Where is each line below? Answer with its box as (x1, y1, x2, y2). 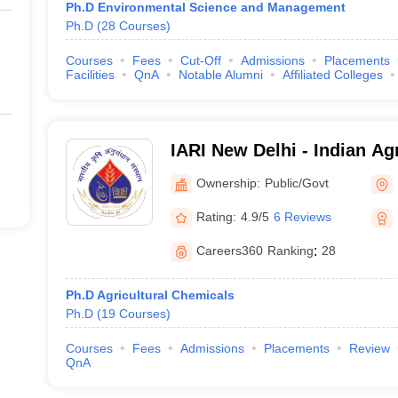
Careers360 (195, 243, 263, 258)
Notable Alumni (178, 68, 263, 82)
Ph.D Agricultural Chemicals (65, 288, 235, 302)
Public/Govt (264, 175, 329, 190)
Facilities (65, 68, 115, 82)
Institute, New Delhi (170, 163, 337, 183)
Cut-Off (179, 53, 221, 68)
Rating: (195, 209, 236, 224)
